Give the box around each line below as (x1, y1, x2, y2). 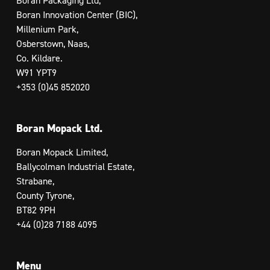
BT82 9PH (16, 204, 55, 216)
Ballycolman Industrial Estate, (16, 160, 134, 173)
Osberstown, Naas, (16, 37, 89, 50)
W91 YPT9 (16, 66, 57, 79)
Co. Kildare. (16, 52, 63, 64)
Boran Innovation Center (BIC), (16, 8, 137, 21)
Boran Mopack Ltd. (16, 121, 102, 136)
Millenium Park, (16, 23, 78, 36)
